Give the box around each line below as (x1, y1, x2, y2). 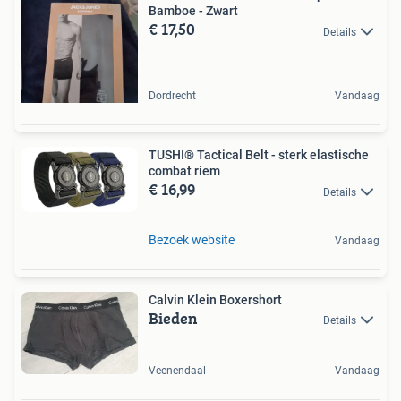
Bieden (149, 305, 198, 330)
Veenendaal (149, 364, 206, 378)
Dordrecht (149, 90, 196, 103)
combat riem (149, 164, 220, 179)
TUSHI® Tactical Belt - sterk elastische (149, 148, 369, 163)
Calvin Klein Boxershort (149, 292, 282, 307)
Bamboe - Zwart (149, 4, 238, 19)
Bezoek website (149, 232, 235, 247)
